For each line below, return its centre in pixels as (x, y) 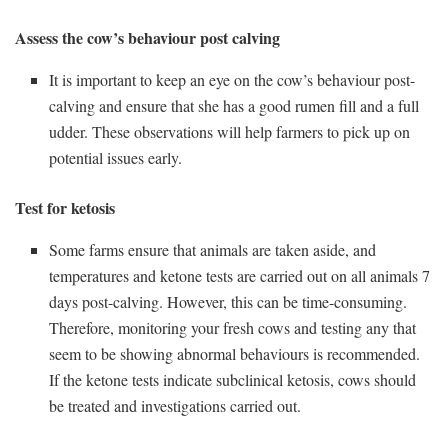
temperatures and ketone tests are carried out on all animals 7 (240, 276)
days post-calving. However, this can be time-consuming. (228, 302)
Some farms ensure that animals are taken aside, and (213, 250)
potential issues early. (118, 158)
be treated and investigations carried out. (178, 406)
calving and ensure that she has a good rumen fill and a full (234, 106)
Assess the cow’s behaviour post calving (150, 38)
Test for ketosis (67, 208)
